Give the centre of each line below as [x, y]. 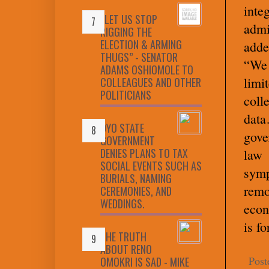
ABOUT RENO [126, 249]
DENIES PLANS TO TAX [144, 153]
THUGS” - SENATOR [139, 57]
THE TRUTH [123, 236]
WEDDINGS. [122, 203]
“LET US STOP [129, 19]
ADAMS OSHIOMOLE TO [147, 69]
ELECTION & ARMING [141, 44]
